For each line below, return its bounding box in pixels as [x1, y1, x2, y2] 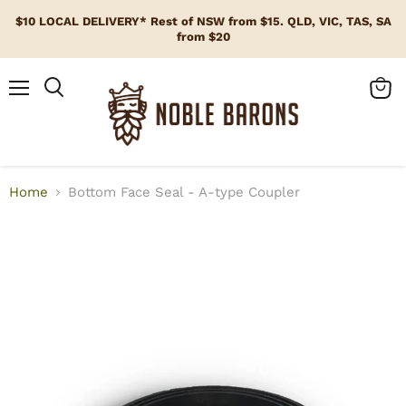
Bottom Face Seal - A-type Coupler [68, 184, 300, 201]
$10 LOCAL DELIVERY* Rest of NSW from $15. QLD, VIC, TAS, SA [14, 14, 391, 28]
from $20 [176, 30, 230, 43]
